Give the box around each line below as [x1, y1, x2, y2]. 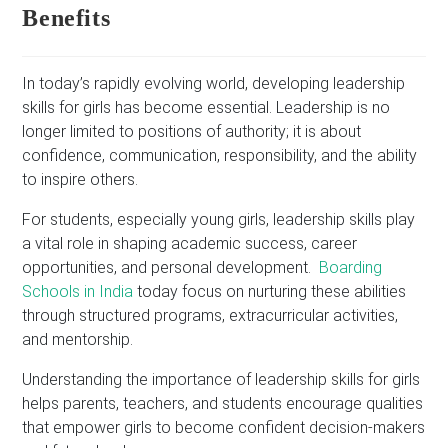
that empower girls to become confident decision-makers [22, 418, 426, 438]
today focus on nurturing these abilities [133, 282, 407, 302]
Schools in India [22, 282, 134, 302]
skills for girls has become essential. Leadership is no [22, 98, 391, 118]
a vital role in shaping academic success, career [22, 234, 358, 254]
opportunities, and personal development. [22, 258, 316, 278]
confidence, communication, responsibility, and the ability [22, 146, 418, 166]
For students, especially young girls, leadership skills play [22, 210, 416, 230]
